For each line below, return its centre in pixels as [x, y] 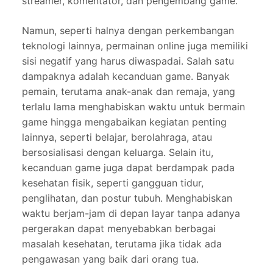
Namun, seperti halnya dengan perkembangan [128, 31]
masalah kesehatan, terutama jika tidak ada [122, 244]
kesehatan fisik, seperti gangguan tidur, [113, 183]
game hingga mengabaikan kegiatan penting [124, 122]
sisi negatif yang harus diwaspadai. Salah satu [128, 61]
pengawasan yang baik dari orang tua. [110, 259]
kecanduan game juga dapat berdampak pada [128, 168]
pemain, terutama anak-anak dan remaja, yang [129, 92]
